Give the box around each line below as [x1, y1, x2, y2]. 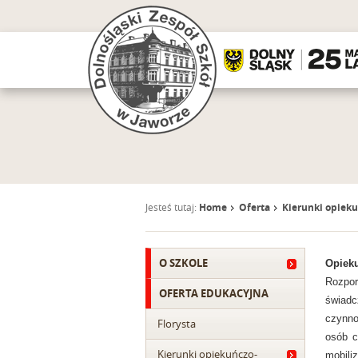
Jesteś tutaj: [145, 201, 199, 213]
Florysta [157, 316, 196, 331]
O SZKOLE [159, 256, 208, 270]
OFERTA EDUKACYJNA [159, 286, 268, 300]
